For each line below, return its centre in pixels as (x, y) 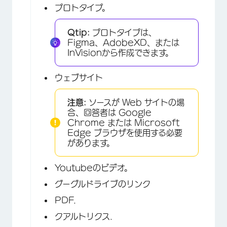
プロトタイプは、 (123, 32)
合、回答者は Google (109, 112)
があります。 (91, 143)
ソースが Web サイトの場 (135, 102)
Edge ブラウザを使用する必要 (125, 133)
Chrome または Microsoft (123, 122)
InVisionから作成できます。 (120, 52)
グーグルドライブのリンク (103, 184)
